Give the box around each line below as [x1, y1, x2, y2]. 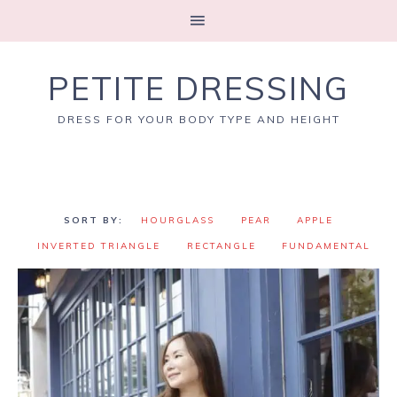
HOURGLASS [140, 214, 214, 226]
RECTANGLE [186, 240, 256, 252]
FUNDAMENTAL [282, 240, 371, 252]
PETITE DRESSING [48, 68, 349, 108]
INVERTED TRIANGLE [36, 240, 160, 252]
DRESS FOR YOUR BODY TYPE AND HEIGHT [57, 113, 340, 126]
